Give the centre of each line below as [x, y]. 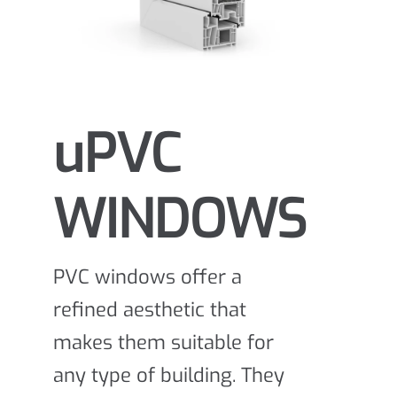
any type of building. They [169, 375]
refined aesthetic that [150, 309]
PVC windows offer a [148, 276]
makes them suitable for [163, 342]
